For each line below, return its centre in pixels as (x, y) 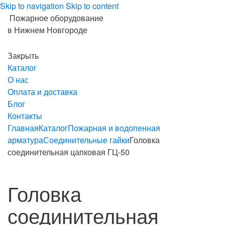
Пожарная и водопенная (114, 128)
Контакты (25, 116)
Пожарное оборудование (57, 18)
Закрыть (23, 55)
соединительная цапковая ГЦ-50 (69, 152)
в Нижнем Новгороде (47, 30)
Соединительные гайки (86, 140)
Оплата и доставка (42, 92)
